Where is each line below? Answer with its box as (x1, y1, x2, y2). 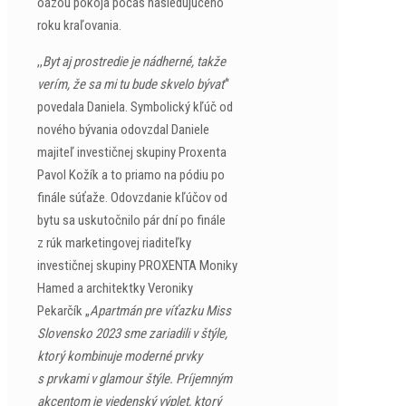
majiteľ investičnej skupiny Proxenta (37, 144, 227, 160)
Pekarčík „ (37, 303, 90, 319)
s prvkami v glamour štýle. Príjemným (37, 371, 232, 387)
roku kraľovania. (37, 17, 121, 34)
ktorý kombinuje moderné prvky (37, 348, 202, 364)
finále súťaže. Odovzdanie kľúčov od (37, 189, 227, 206)
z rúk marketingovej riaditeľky (37, 235, 191, 251)
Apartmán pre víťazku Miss (90, 303, 231, 319)
